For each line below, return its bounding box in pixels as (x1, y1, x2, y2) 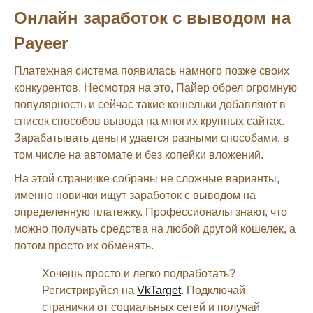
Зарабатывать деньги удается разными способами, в (14, 131, 289, 144)
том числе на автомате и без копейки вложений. (14, 148, 263, 161)
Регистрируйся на (42, 284, 137, 296)
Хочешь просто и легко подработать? (42, 267, 235, 279)
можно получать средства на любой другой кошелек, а (14, 222, 296, 235)
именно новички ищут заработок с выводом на (14, 189, 256, 201)
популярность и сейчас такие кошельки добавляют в (14, 98, 286, 110)
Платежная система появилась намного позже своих (14, 64, 289, 77)
